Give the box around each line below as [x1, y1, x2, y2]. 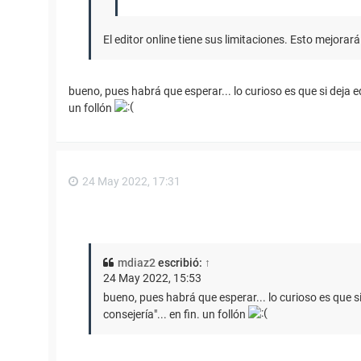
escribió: [156, 255, 205, 269]
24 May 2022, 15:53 [103, 271, 201, 284]
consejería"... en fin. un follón [103, 307, 248, 321]
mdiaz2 [118, 255, 156, 269]
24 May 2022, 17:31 [82, 175, 180, 189]
